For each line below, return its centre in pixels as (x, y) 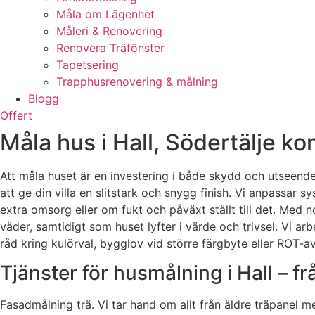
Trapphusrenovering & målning (137, 82)
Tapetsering (88, 65)
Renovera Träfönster (110, 48)
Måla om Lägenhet (105, 14)
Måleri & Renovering (109, 31)
